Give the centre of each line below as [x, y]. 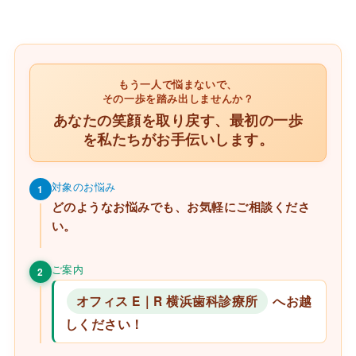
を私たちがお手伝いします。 [178, 138]
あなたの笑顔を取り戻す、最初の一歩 [178, 119]
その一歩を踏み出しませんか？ [178, 98]
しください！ [104, 324]
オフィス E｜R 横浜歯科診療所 [167, 301]
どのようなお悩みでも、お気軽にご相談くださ [181, 206]
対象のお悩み [83, 186]
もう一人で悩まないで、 [178, 84]
